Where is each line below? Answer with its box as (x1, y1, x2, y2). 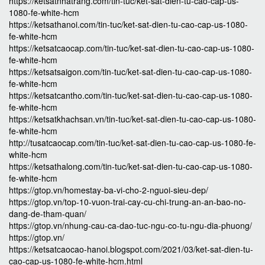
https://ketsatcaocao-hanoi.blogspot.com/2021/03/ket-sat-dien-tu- (9, 243, 253, 255)
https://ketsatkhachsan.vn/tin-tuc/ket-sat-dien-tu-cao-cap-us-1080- (9, 113, 256, 125)
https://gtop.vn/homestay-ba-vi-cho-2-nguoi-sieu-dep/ (9, 184, 208, 196)
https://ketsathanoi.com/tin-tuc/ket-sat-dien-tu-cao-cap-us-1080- (9, 18, 248, 30)
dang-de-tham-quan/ (9, 208, 86, 219)
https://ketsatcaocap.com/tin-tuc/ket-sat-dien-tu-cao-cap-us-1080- (9, 42, 254, 54)
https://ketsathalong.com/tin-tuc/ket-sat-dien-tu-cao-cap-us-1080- (9, 160, 253, 172)
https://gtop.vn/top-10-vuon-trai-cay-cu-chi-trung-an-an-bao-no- (9, 196, 246, 208)
